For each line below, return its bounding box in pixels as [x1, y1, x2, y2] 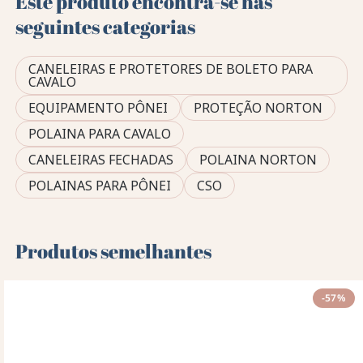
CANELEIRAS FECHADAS [28, 151, 174, 169]
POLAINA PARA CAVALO [28, 125, 172, 143]
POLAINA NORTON [199, 151, 318, 169]
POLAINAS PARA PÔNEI [28, 177, 172, 195]
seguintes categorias [15, 14, 196, 41]
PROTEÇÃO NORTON [194, 99, 323, 117]
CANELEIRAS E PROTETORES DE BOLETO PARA [28, 60, 314, 79]
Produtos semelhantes [15, 238, 212, 265]
